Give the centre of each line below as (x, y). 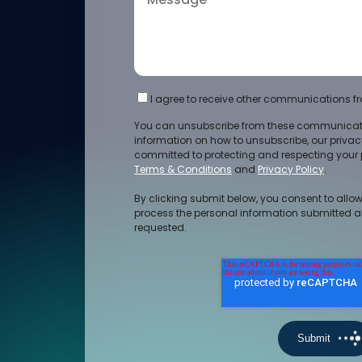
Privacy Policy (290, 169)
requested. (160, 227)
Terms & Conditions (183, 169)
